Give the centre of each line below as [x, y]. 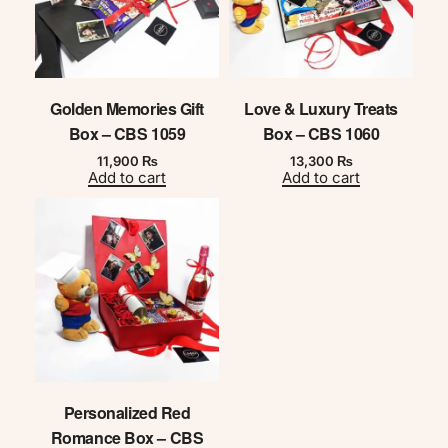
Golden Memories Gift [126, 109]
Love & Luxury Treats [320, 109]
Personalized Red [127, 412]
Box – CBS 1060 [321, 134]
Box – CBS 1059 [127, 134]
